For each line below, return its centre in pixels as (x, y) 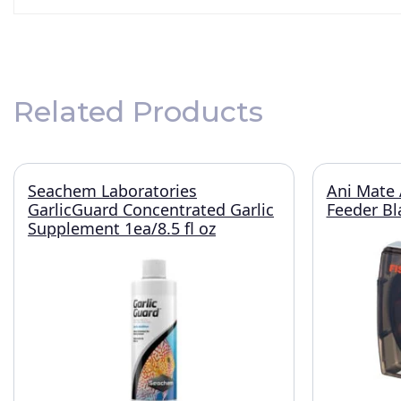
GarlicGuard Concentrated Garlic (151, 209)
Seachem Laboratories (112, 191)
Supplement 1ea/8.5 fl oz (122, 228)
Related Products (138, 111)
